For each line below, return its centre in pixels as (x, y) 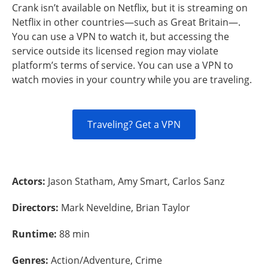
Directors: (36, 208)
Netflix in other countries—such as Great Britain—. (126, 22)
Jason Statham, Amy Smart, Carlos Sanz (136, 181)
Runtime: (36, 234)
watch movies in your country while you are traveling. (132, 80)
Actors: (30, 181)
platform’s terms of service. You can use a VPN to (123, 65)
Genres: (31, 260)
